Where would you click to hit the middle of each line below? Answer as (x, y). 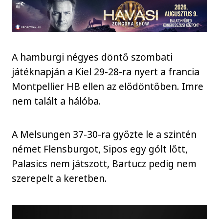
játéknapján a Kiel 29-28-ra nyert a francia (106, 71)
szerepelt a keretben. (60, 178)
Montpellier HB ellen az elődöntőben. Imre (108, 86)
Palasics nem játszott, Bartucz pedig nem (104, 164)
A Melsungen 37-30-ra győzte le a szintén (104, 134)
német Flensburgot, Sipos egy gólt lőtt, (100, 149)
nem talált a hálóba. (57, 101)
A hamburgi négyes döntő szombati (92, 57)
